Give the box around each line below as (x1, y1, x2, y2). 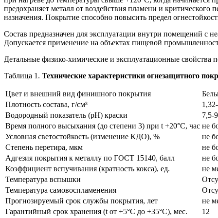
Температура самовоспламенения (5, 186, 116, 195)
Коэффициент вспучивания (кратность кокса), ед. (5, 164, 170, 173)
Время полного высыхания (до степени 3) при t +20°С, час (5, 122, 200, 130)
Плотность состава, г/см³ (5, 100, 88, 109)
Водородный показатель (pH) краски (5, 111, 127, 120)
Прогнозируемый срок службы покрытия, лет (5, 197, 158, 205)
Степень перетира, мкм (5, 143, 83, 152)
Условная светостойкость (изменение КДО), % (5, 132, 160, 141)
